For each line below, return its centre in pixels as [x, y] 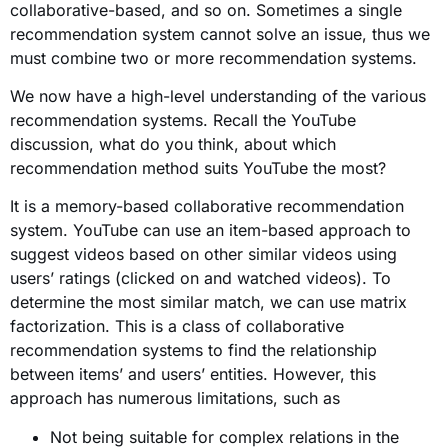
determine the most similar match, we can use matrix [208, 302]
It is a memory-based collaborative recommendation [207, 206]
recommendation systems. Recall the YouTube [183, 119]
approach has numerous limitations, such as [177, 398]
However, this [322, 374]
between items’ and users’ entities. [139, 374]
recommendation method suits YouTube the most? [198, 167]
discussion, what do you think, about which [173, 143]
